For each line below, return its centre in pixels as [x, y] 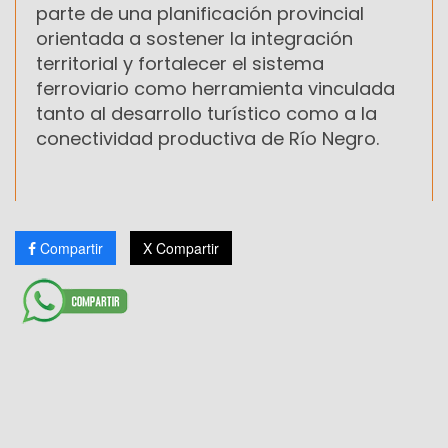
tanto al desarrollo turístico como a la [206, 113]
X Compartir [181, 247]
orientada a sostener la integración [194, 38]
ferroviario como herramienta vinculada [215, 88]
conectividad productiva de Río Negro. [207, 138]
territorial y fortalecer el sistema [180, 63]
